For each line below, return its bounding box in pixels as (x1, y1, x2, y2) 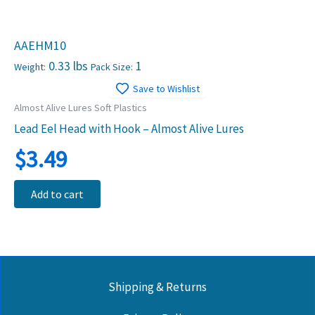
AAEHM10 (14, 37, 66, 53)
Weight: (14, 60, 46, 73)
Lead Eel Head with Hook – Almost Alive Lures (14, 120, 244, 136)
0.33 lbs (46, 57, 91, 74)
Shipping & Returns (108, 278, 207, 295)
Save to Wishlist (133, 82, 200, 95)
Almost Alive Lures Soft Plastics (14, 101, 147, 114)
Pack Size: (91, 60, 133, 73)
